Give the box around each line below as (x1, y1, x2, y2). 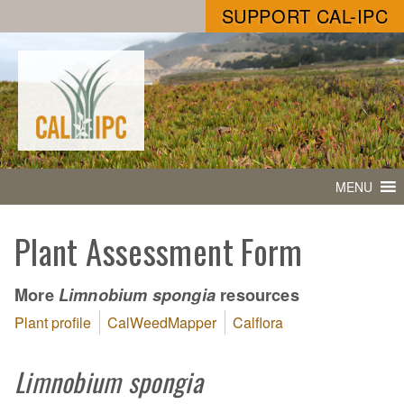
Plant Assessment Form (14, 226, 303, 277)
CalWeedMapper (106, 311, 216, 333)
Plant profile (14, 311, 91, 333)
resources (216, 281, 299, 307)
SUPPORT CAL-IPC (221, 3, 389, 29)
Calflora (232, 311, 283, 333)
